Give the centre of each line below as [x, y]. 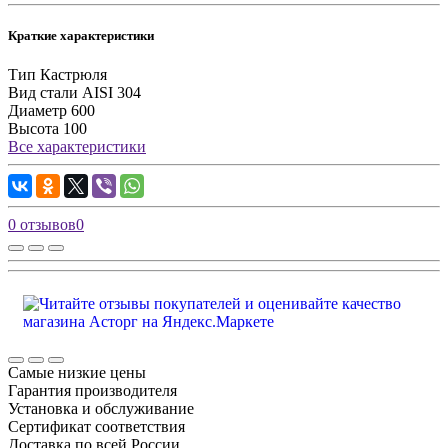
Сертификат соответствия [96, 427]
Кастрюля [73, 75]
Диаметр [37, 111]
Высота [33, 129]
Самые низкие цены [77, 373]
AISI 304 [111, 93]
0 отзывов [42, 225]
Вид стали [43, 93]
